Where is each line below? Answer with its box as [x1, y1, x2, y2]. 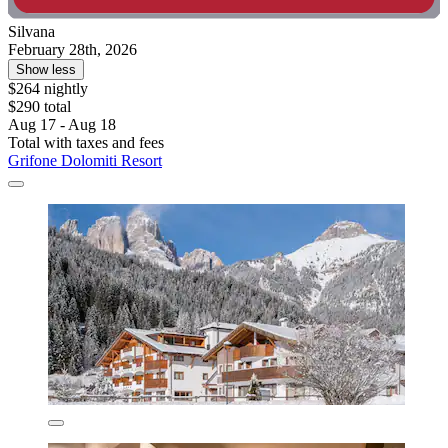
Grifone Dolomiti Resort [8, 151, 162, 169]
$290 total [8, 97, 71, 115]
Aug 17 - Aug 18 [8, 115, 116, 133]
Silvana [8, 22, 55, 40]
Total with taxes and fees [8, 133, 164, 151]
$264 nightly [8, 79, 88, 97]
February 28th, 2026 [8, 40, 137, 58]
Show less [16, 61, 76, 77]
